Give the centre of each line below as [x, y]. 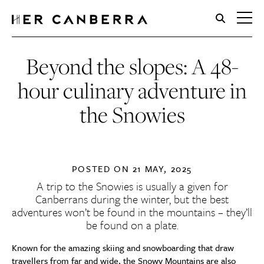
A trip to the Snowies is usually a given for [132, 186]
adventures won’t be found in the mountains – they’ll [132, 212]
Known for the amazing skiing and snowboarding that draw [123, 247]
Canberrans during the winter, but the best [132, 199]
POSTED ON [102, 169]
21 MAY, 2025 [162, 169]
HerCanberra [70, 42]
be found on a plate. [132, 225]
